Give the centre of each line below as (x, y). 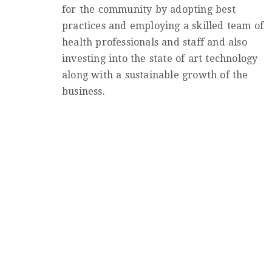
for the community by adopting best (149, 9)
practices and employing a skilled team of (163, 25)
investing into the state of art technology (160, 58)
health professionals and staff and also (155, 42)
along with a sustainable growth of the (155, 75)
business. (83, 91)
